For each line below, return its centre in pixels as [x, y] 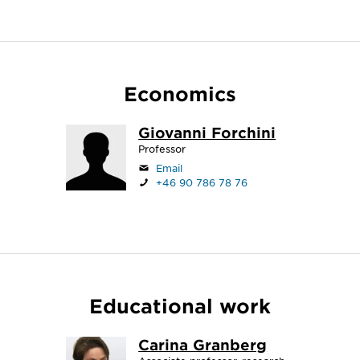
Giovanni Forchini [207, 133]
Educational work [180, 306]
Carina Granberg [203, 345]
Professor [162, 149]
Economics [180, 94]
